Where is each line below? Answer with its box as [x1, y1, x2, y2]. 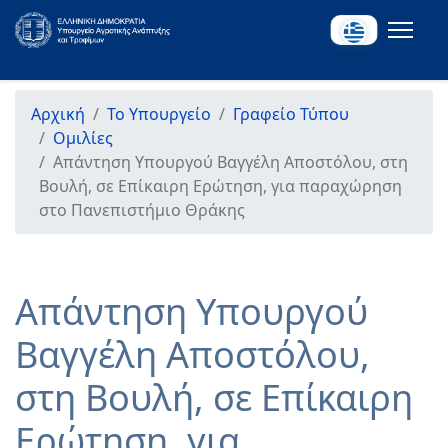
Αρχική [31, 103, 85, 125]
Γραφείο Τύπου [233, 103, 349, 125]
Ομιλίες [53, 127, 113, 149]
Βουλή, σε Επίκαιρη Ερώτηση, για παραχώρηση [39, 175, 402, 197]
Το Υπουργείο [107, 103, 211, 125]
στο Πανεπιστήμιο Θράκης [39, 199, 245, 221]
